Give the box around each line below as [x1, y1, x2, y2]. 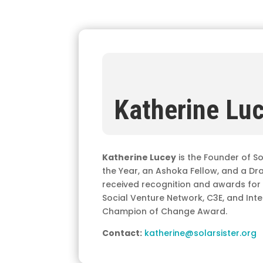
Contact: [102, 227, 143, 239]
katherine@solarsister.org [144, 227, 257, 239]
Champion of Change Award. [102, 205, 228, 217]
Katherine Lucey [102, 151, 177, 163]
